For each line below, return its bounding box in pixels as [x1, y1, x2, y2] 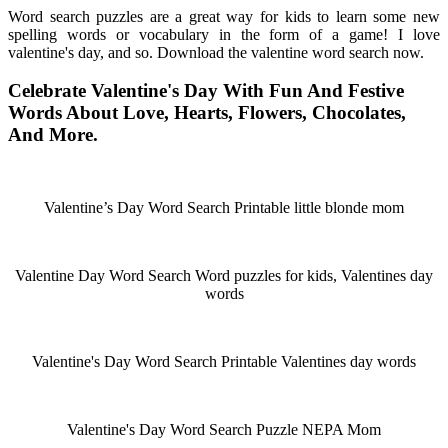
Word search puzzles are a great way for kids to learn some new [8, 7, 440, 25]
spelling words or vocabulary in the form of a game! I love [8, 25, 440, 43]
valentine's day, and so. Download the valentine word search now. [8, 43, 424, 61]
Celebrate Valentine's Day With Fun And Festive [8, 80, 404, 102]
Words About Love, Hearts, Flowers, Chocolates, [8, 102, 406, 124]
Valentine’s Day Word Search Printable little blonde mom [44, 198, 404, 216]
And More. [8, 124, 98, 146]
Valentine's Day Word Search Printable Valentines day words [32, 352, 416, 370]
